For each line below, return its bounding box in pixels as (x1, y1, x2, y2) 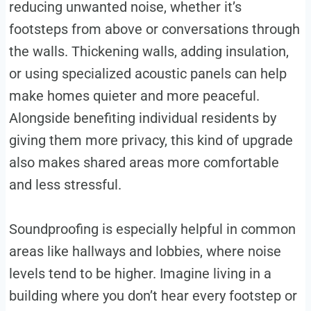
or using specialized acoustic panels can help (8, 65, 287, 83)
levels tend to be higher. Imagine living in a (8, 265, 271, 283)
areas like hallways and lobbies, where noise (8, 243, 281, 260)
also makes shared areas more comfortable (8, 154, 279, 171)
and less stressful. (8, 176, 121, 194)
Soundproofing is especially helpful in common (8, 221, 296, 238)
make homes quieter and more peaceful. (8, 87, 260, 105)
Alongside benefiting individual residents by (8, 110, 276, 127)
